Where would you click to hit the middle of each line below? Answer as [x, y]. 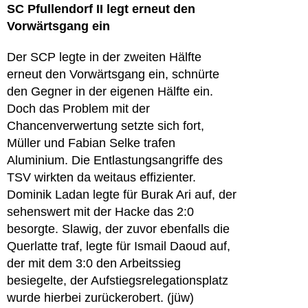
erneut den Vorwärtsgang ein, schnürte [113, 74]
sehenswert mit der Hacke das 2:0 [100, 212]
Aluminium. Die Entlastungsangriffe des [115, 160]
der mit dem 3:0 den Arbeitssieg [94, 263]
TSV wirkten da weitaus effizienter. [101, 177]
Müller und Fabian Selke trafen [91, 143]
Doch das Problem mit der [78, 109]
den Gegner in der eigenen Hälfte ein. [110, 91]
